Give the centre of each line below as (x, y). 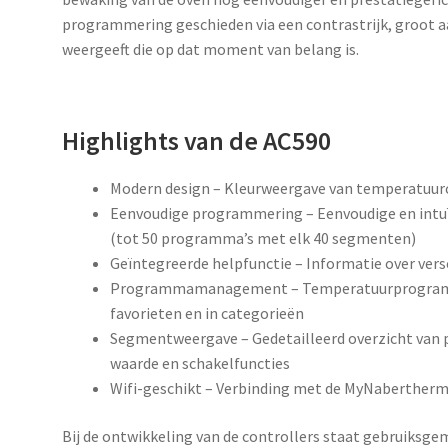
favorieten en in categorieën (207, 313)
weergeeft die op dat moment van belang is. (211, 49)
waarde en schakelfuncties (200, 363)
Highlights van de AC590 (197, 141)
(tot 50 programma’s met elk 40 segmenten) (263, 238)
